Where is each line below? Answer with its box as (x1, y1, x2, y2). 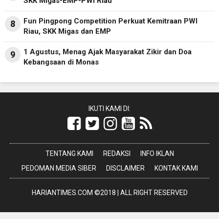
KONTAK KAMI (154, 164, 198, 172)
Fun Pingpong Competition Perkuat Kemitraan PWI (23, 16, 197, 25)
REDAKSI (103, 149, 131, 157)
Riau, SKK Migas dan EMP (23, 26, 111, 36)
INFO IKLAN (140, 149, 174, 157)
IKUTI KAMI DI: (88, 104, 131, 112)
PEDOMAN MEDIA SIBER (21, 164, 96, 172)
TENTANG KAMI (45, 149, 93, 157)
